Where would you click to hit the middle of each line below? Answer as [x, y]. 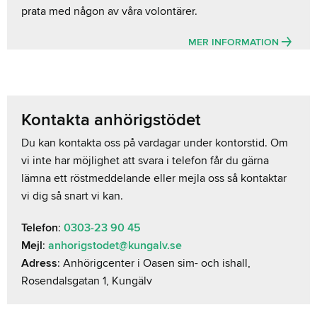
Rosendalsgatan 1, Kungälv [87, 281]
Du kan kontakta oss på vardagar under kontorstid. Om [155, 143]
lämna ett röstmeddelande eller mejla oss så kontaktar [154, 179]
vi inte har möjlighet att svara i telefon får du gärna [145, 161]
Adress [39, 264]
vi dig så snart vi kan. [72, 196]
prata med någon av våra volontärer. [111, 12]
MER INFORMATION [235, 42]
